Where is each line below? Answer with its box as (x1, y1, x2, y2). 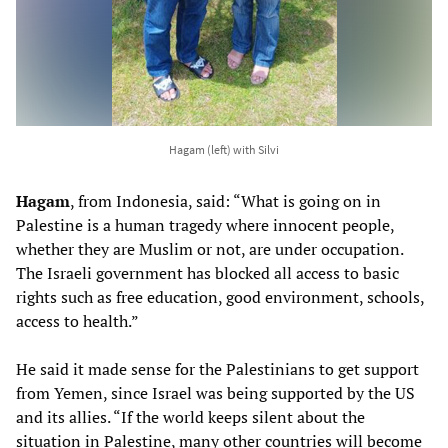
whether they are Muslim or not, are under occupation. (16, 237, 403, 260)
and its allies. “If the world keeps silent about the (16, 405, 365, 428)
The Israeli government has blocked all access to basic (16, 261, 399, 284)
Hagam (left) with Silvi (169, 141, 279, 157)
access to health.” (16, 309, 139, 332)
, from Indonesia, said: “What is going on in (70, 189, 381, 212)
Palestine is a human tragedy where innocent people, (16, 213, 394, 236)
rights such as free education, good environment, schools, (16, 285, 424, 308)
